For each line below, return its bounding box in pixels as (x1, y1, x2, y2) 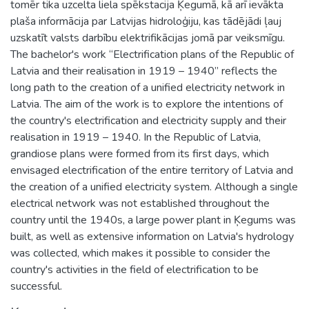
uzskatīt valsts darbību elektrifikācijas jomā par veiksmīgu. (10, 30, 285, 46)
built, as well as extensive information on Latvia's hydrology (10, 228, 294, 244)
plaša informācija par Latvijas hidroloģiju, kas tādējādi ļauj (10, 13, 281, 29)
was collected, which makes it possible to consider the (10, 245, 270, 261)
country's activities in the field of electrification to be (10, 261, 259, 277)
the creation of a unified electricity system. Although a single (10, 179, 298, 195)
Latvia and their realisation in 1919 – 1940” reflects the (10, 63, 277, 79)
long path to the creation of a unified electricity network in (10, 79, 285, 95)
